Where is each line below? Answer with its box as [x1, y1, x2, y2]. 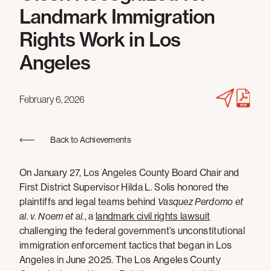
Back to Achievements [50, 135, 131, 145]
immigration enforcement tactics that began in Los [19, 240, 232, 251]
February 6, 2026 [19, 93, 85, 105]
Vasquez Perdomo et [157, 196, 244, 207]
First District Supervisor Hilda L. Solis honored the [19, 181, 229, 193]
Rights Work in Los [19, 27, 180, 51]
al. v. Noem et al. [19, 211, 85, 222]
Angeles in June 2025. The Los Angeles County [19, 254, 221, 266]
